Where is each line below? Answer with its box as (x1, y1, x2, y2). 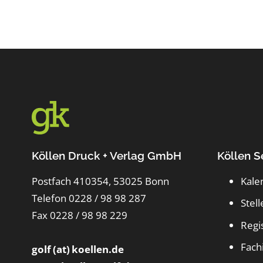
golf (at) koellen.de (31, 242, 124, 256)
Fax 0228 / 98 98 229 (31, 208, 127, 222)
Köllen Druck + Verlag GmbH (31, 149, 181, 162)
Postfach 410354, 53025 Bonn (31, 174, 169, 188)
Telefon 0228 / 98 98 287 (31, 191, 146, 205)
